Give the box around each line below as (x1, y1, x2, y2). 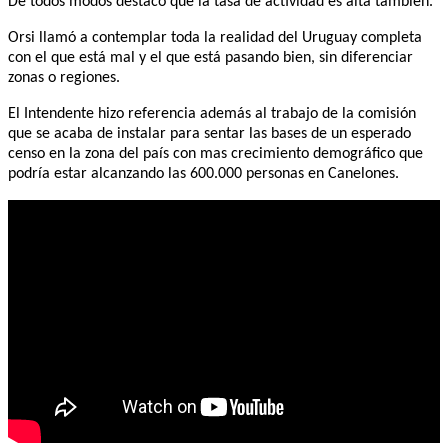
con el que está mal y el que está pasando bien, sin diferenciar (8, 49, 413, 66)
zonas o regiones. (8, 69, 120, 86)
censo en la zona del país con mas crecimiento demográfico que (8, 145, 423, 162)
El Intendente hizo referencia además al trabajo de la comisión (8, 105, 416, 122)
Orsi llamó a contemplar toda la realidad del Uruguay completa (8, 29, 422, 46)
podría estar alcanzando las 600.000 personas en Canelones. (8, 165, 399, 182)
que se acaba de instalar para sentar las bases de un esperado (8, 125, 411, 142)
